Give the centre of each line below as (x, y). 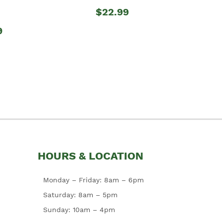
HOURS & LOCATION (90, 156)
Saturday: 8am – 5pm (80, 194)
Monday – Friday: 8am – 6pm (93, 180)
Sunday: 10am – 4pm (79, 209)
